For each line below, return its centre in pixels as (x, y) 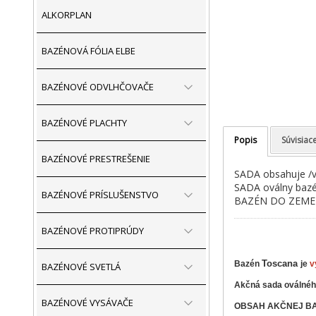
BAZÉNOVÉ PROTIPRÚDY (93, 231)
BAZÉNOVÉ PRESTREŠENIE (96, 159)
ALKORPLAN (67, 15)
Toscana (279, 263)
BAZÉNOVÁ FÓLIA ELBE (89, 51)
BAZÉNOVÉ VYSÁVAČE (87, 303)
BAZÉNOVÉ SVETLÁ (81, 267)
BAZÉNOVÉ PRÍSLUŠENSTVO (100, 195)
